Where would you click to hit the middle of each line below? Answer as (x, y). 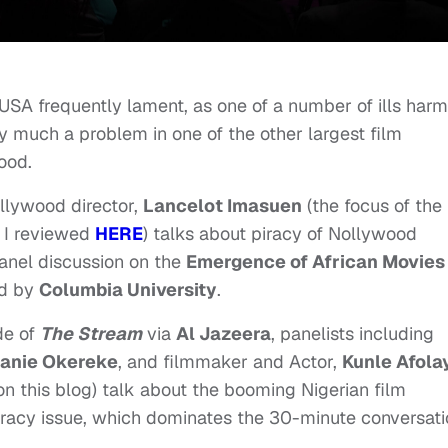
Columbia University (128, 290)
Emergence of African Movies (315, 262)
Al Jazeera (223, 334)
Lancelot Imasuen (222, 206)
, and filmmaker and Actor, (230, 362)
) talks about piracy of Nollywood (280, 234)
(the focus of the (372, 206)
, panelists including (352, 334)
